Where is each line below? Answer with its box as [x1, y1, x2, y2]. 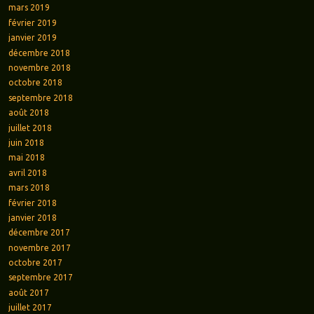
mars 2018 [8, 183, 50, 193]
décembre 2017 [8, 228, 70, 238]
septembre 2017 [8, 273, 73, 282]
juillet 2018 [8, 123, 52, 132]
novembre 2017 [8, 243, 71, 252]
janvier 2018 [8, 212, 57, 222]
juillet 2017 [8, 303, 52, 313]
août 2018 [8, 108, 49, 118]
